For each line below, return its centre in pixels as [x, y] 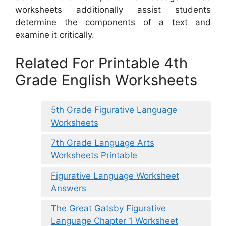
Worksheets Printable [94, 156]
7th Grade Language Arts [103, 143]
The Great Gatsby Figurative [108, 209]
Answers [69, 188]
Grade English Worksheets [106, 80]
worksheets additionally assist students [113, 10]
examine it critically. [55, 35]
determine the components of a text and [113, 22]
